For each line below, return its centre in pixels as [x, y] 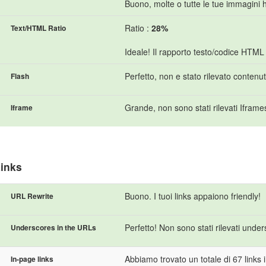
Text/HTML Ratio [38, 28]
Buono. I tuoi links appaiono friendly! [193, 196]
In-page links [32, 259]
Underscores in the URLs [53, 227]
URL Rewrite [32, 196]
